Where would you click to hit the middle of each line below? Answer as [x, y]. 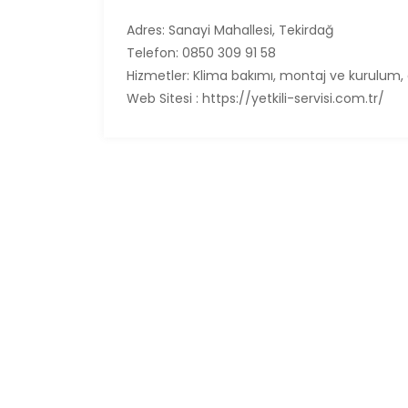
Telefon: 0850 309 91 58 [201, 52]
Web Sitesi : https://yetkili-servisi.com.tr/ [255, 98]
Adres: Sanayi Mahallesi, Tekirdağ [230, 30]
